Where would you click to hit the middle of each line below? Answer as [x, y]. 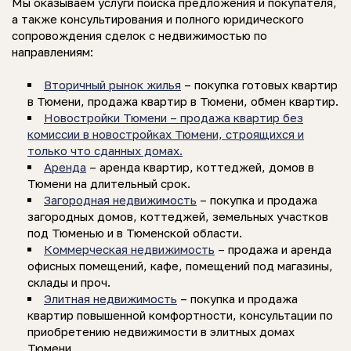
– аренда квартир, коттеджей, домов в [200, 166]
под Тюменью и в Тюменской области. [135, 232]
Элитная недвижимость [110, 298]
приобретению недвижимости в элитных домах [161, 331]
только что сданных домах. [105, 150]
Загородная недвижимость [120, 199]
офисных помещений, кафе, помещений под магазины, [180, 265]
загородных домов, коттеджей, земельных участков [178, 216]
